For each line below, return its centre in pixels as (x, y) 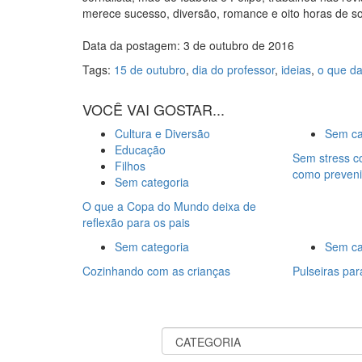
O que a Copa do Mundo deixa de (169, 206)
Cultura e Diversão (162, 133)
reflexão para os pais (136, 222)
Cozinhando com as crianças (156, 270)
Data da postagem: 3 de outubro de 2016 (188, 45)
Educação (140, 149)
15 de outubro (150, 69)
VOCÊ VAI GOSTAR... (154, 109)
